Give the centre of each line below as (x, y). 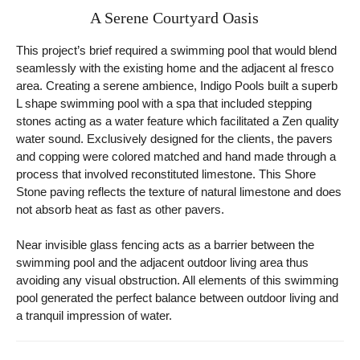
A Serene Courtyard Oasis (174, 18)
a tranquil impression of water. (94, 316)
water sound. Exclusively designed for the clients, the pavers (174, 139)
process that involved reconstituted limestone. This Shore (166, 174)
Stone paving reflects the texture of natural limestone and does (179, 192)
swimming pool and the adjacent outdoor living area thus (162, 263)
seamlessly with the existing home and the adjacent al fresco (175, 68)
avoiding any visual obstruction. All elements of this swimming (177, 280)
